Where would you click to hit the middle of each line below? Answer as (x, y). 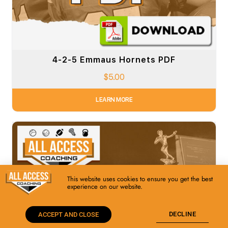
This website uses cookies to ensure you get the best (140, 179)
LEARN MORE (114, 100)
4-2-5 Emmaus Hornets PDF (114, 60)
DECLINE (182, 214)
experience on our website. (105, 187)
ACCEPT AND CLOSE (68, 214)
